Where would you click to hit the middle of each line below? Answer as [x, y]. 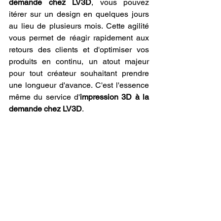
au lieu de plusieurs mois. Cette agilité [79, 26]
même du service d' [44, 97]
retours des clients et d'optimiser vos [79, 49]
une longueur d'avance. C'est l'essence [79, 85]
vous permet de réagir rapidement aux [79, 37]
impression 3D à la [114, 97]
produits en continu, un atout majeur [79, 61]
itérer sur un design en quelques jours [79, 14]
